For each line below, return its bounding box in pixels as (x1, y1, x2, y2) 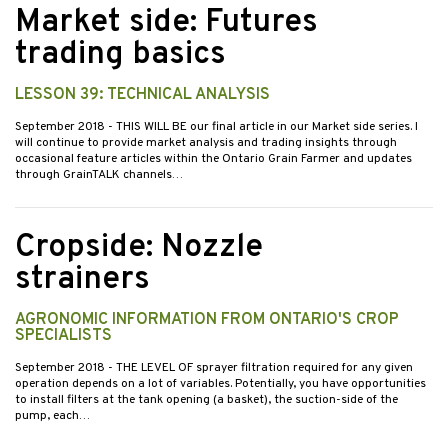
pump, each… (15, 408, 90, 425)
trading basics (15, 35, 226, 76)
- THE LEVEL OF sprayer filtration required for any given (108, 360, 413, 377)
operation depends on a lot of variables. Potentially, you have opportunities (15, 376, 426, 393)
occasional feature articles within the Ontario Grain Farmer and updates (15, 151, 412, 168)
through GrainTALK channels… (15, 167, 183, 184)
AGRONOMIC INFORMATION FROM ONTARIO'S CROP (15, 310, 399, 331)
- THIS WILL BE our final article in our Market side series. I (108, 119, 418, 136)
